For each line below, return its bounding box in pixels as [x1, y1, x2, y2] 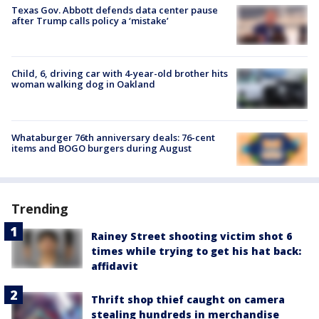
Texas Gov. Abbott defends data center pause [11, 4, 218, 17]
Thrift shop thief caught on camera [91, 293, 285, 307]
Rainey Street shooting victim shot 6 [91, 229, 292, 244]
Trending [11, 200, 69, 218]
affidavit [91, 259, 138, 273]
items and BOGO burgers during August [11, 141, 192, 155]
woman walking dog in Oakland [11, 78, 155, 91]
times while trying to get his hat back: [91, 244, 301, 258]
